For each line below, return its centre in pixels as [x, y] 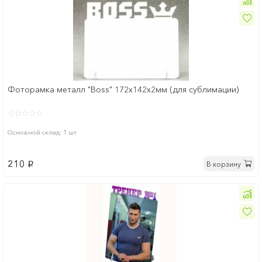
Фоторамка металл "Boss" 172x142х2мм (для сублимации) [123, 90]
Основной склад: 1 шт [42, 132]
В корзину [224, 164]
